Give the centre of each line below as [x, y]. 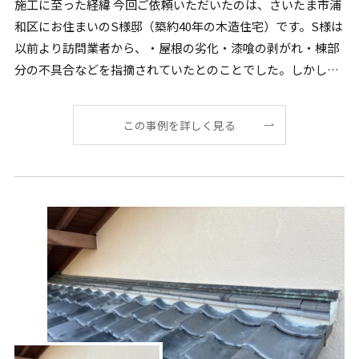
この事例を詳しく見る [179, 125]
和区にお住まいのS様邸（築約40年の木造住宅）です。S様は [178, 26]
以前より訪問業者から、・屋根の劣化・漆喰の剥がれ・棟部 [176, 48]
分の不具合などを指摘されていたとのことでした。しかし [170, 70]
